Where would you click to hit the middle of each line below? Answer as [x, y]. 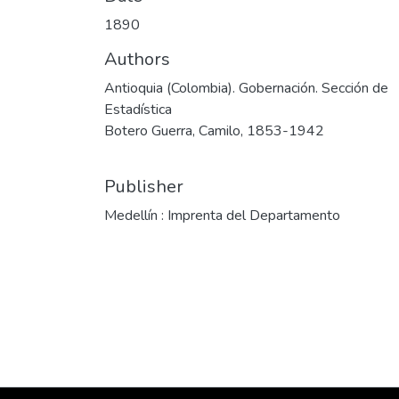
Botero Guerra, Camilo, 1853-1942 [214, 131]
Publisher [144, 187]
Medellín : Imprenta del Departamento [222, 216]
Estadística [138, 110]
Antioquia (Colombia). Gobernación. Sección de [246, 88]
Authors [137, 59]
